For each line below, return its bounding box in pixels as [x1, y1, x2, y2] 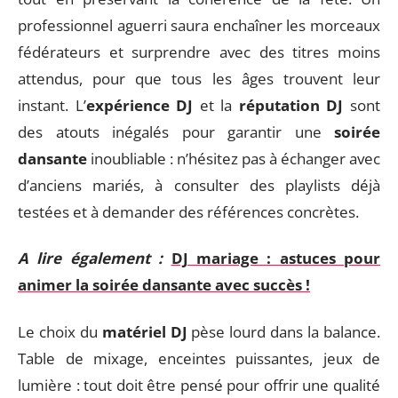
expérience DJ [85, 94, 194, 115]
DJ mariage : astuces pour [171, 248, 380, 268]
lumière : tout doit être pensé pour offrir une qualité [18, 374, 380, 395]
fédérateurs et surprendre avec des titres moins [18, 41, 380, 62]
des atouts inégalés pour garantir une [18, 121, 334, 142]
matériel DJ [101, 321, 187, 342]
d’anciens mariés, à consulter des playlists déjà [18, 174, 380, 195]
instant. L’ [18, 94, 86, 115]
